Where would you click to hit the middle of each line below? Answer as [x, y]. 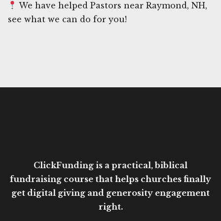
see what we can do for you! [67, 19]
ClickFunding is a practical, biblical [110, 165]
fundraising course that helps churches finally [110, 179]
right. [110, 206]
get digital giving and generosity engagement [110, 193]
